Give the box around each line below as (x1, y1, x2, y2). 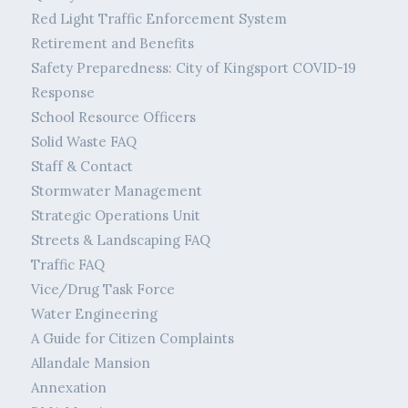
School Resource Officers (30, 108, 196, 127)
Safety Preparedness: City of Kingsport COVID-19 (30, 59, 356, 77)
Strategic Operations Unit (30, 207, 200, 225)
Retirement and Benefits (30, 35, 194, 53)
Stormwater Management (30, 182, 202, 200)
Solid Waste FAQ (30, 133, 137, 151)
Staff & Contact (30, 158, 133, 176)
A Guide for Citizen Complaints (30, 330, 234, 348)
